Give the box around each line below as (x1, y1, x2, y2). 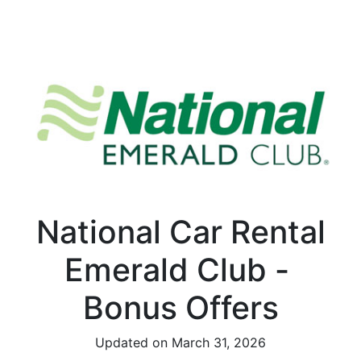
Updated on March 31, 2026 (95, 334, 266, 351)
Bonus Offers (82, 288, 279, 326)
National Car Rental (35, 212, 326, 251)
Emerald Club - (64, 250, 297, 288)
